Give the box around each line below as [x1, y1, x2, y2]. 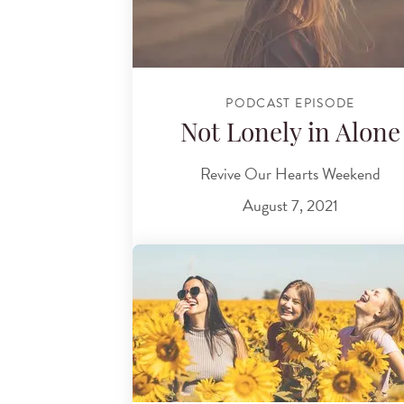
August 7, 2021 [243, 193, 338, 218]
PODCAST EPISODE [225, 93, 355, 113]
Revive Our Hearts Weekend [200, 161, 381, 186]
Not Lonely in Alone [180, 123, 400, 149]
